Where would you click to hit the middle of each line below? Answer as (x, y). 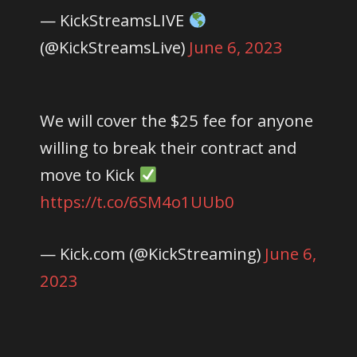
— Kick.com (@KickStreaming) (153, 253)
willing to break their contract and (169, 147)
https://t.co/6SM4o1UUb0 (137, 201)
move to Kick (90, 174)
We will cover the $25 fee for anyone (177, 120)
